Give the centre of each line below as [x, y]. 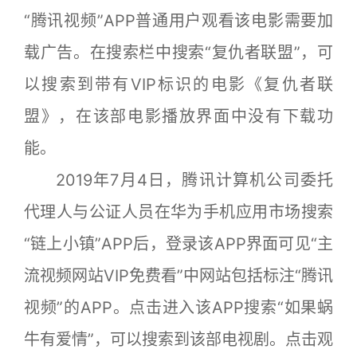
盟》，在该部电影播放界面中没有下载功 [178, 116]
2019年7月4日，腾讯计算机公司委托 [178, 180]
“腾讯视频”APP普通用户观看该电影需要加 [178, 20]
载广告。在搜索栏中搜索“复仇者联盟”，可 [178, 52]
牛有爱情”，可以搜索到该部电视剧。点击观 [178, 339]
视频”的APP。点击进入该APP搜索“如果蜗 [178, 307]
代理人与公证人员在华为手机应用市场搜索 [178, 212]
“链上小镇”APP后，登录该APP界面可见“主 [178, 243]
